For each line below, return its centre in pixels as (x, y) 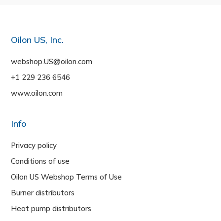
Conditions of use (40, 161)
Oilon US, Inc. (37, 40)
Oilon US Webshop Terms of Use (67, 177)
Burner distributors (43, 193)
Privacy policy (34, 146)
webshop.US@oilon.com (52, 62)
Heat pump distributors (51, 209)
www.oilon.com (37, 93)
